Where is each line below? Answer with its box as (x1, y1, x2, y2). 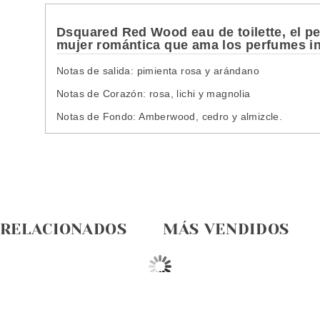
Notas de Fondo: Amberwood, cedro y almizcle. (56, 110, 283, 122)
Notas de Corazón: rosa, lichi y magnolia (56, 87, 251, 99)
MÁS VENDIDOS (163, 219, 289, 238)
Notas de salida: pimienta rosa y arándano (56, 64, 259, 76)
